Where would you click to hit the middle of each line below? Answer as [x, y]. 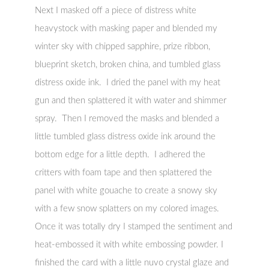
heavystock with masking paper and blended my [126, 29]
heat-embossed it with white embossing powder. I [129, 245]
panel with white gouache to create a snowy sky [126, 191]
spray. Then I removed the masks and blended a [127, 119]
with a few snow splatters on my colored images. [128, 209]
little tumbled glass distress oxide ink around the [125, 137]
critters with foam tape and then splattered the [124, 173]
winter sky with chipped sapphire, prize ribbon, [123, 47]
